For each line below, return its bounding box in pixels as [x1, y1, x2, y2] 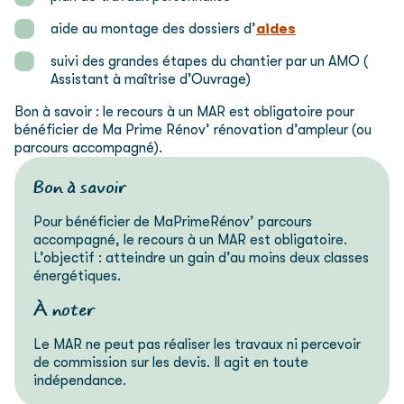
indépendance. [33, 372, 127, 389]
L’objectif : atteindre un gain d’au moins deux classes [33, 249, 370, 266]
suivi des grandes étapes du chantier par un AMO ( [50, 53, 368, 70]
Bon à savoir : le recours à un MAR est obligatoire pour [14, 104, 354, 121]
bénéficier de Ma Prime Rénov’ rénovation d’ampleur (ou [14, 122, 372, 139]
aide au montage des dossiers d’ [50, 21, 256, 38]
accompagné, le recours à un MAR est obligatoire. [33, 231, 348, 248]
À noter [33, 298, 96, 322]
